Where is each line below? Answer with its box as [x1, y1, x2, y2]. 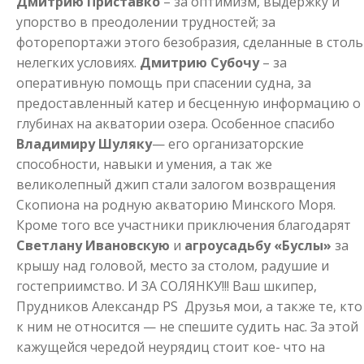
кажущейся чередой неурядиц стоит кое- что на [16, 338, 325, 357]
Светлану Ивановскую [16, 236, 170, 255]
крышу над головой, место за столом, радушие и [16, 257, 329, 275]
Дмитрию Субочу [140, 54, 259, 72]
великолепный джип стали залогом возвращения [16, 175, 336, 194]
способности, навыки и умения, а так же [16, 155, 272, 174]
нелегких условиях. [16, 54, 140, 72]
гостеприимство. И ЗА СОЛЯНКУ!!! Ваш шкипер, [16, 277, 317, 296]
